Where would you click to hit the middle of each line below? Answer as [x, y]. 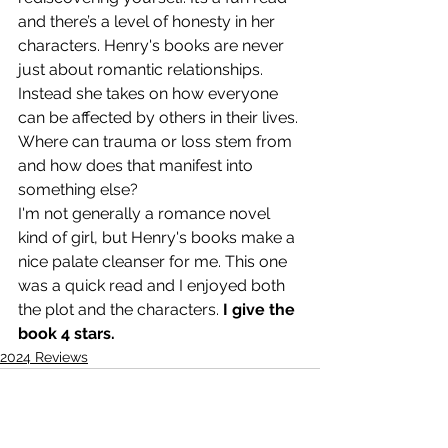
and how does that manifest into [137, 165]
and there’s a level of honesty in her [148, 21]
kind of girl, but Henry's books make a [158, 237]
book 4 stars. [66, 333]
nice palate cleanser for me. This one [154, 261]
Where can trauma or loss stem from [157, 141]
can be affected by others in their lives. [160, 117]
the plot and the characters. [120, 309]
